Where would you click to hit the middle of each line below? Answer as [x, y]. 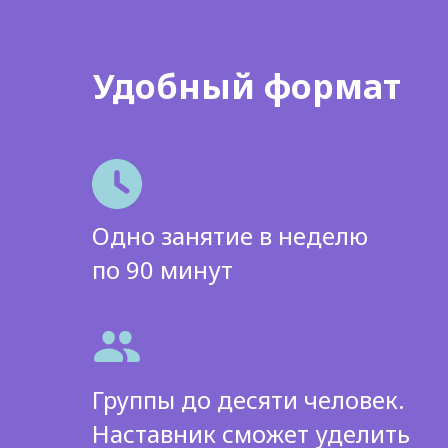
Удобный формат [247, 86]
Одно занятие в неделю [230, 235]
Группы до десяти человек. [248, 399]
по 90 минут [162, 269]
